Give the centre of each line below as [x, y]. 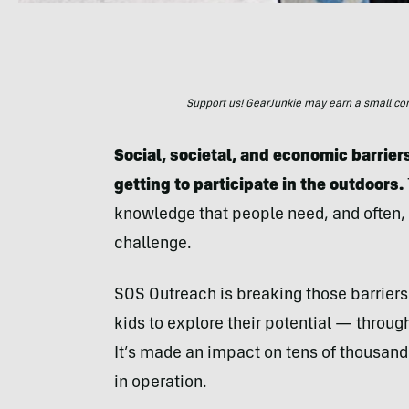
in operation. [160, 383]
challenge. [152, 245]
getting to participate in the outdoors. [258, 186]
